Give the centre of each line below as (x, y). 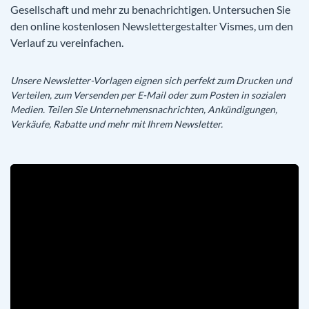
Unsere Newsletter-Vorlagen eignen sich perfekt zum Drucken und (151, 80)
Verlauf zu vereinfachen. (67, 42)
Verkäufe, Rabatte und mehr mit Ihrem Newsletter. (117, 124)
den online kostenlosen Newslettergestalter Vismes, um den (152, 26)
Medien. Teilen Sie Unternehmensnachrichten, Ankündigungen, (144, 109)
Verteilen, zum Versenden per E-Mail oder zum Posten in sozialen (148, 95)
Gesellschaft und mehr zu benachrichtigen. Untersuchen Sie (150, 9)
